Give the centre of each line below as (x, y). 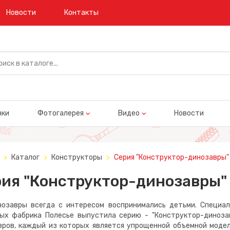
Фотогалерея (60, 113)
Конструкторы (76, 158)
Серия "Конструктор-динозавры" (171, 158)
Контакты (81, 13)
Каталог (25, 158)
